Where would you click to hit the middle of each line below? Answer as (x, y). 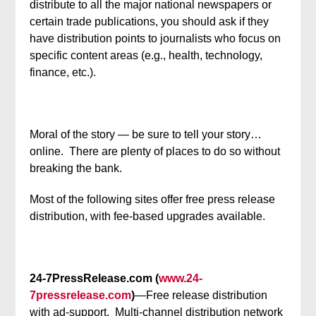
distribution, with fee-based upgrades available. (148, 216)
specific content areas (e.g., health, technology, (146, 55)
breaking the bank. (76, 168)
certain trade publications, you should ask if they (150, 22)
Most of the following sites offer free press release (153, 199)
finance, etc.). (63, 72)
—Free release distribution (201, 295)
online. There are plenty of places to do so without (155, 151)
